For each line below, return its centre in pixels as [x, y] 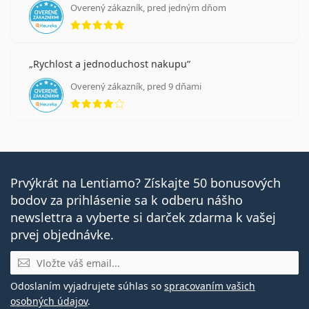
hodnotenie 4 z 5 [167, 96]
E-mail [27, 258]
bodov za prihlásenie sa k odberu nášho [127, 200]
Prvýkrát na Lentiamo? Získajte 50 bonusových [146, 183]
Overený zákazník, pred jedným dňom [148, 8]
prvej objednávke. [62, 235]
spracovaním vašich [210, 286]
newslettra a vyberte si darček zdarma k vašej [143, 218]
